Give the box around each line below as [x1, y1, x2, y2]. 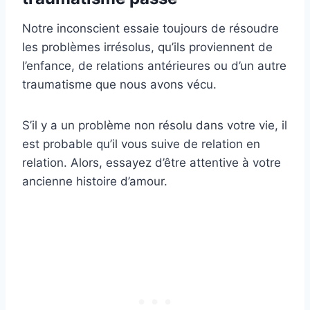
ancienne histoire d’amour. [22, 174, 167, 189]
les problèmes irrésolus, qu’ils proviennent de [22, 40, 273, 55]
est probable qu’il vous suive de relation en [22, 137, 260, 152]
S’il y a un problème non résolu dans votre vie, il [22, 118, 287, 133]
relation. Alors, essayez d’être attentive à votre [22, 156, 281, 170]
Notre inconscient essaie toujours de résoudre [22, 21, 279, 36]
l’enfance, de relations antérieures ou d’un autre [22, 59, 286, 73]
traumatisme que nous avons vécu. [22, 77, 217, 92]
